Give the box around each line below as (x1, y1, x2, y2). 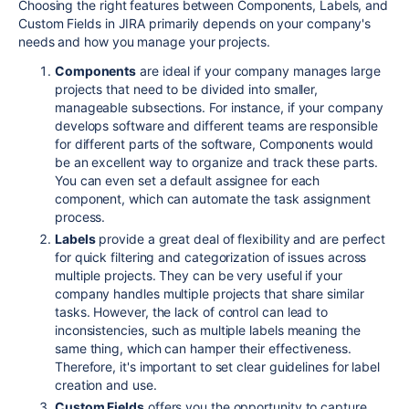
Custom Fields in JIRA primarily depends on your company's (18, 16, 372, 32)
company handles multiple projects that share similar (55, 286, 364, 302)
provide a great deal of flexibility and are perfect (95, 231, 386, 247)
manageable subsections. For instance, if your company (55, 100, 383, 116)
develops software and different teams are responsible (55, 118, 378, 134)
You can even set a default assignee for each (55, 173, 320, 189)
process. (55, 209, 106, 225)
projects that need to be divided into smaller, (55, 81, 319, 98)
